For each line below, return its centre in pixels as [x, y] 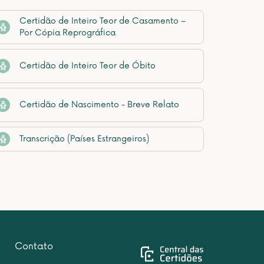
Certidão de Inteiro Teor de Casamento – [103, 21]
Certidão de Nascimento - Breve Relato [99, 105]
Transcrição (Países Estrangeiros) [84, 139]
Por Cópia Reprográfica [67, 33]
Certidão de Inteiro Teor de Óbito [88, 66]
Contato [34, 246]
